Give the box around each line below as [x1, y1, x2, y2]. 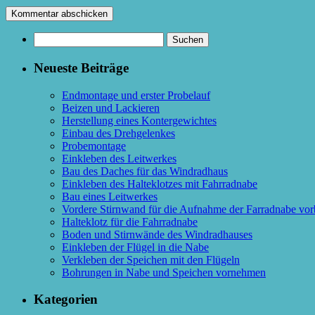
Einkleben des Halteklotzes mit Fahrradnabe [62, 177, 257, 190]
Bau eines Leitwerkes [62, 190, 157, 202]
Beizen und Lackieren [62, 101, 160, 114]
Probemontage [62, 139, 126, 152]
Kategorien [34, 292, 98, 307]
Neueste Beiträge [34, 60, 129, 75]
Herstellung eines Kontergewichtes [62, 114, 217, 127]
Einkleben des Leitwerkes [62, 152, 176, 165]
